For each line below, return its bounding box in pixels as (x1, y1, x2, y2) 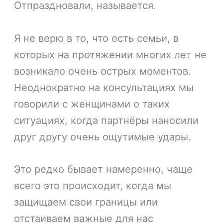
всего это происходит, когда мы (14, 179, 172, 192)
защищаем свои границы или (14, 196, 158, 208)
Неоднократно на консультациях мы (14, 81, 194, 94)
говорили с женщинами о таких (14, 98, 170, 110)
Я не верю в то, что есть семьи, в (14, 32, 179, 44)
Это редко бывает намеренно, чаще (14, 163, 193, 175)
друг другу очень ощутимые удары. (14, 130, 192, 143)
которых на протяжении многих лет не (14, 48, 207, 61)
